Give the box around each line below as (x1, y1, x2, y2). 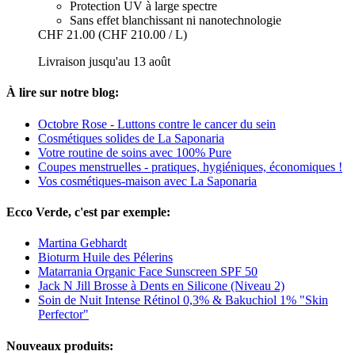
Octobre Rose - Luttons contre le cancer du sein (38, 116, 276, 131)
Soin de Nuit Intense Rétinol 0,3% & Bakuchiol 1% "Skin (38, 293, 328, 307)
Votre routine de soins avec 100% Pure (38, 145, 231, 159)
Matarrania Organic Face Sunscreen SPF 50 (38, 265, 258, 279)
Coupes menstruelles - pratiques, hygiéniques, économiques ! (38, 159, 342, 174)
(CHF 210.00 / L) (98, 28, 187, 42)
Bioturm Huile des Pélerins (38, 250, 173, 265)
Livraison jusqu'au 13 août (38, 55, 170, 69)
